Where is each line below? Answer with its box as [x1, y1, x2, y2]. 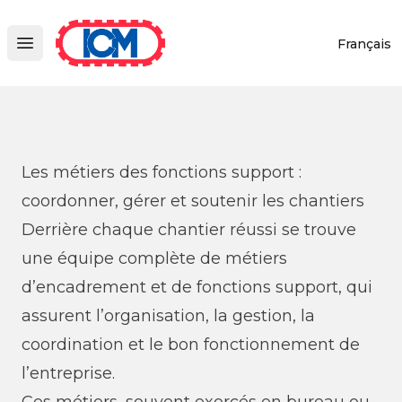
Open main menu [23, 42, 143, 63]
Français [337, 35, 391, 52]
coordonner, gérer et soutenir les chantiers [22, 191, 364, 211]
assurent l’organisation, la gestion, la [22, 306, 315, 326]
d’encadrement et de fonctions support [22, 277, 338, 297]
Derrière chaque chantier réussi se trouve [22, 220, 356, 240]
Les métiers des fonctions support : [22, 162, 301, 182]
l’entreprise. [22, 363, 115, 383]
